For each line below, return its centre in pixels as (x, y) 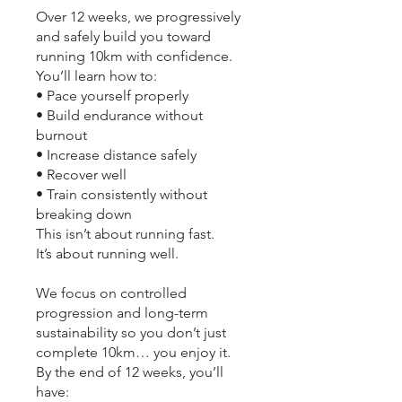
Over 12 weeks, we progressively (138, 16)
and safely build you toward (123, 36)
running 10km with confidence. (134, 56)
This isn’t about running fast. (125, 233)
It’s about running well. (107, 253)
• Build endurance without (119, 115)
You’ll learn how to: (96, 75)
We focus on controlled (111, 293)
